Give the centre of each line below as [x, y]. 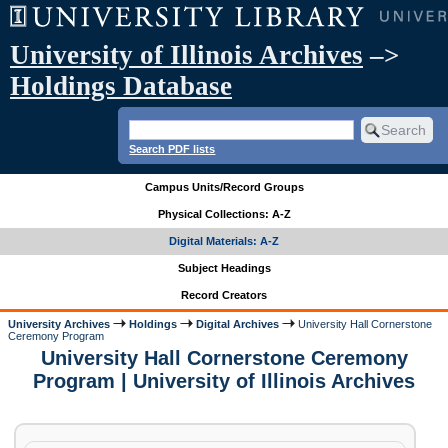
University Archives [59, 323]
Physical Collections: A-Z [224, 214]
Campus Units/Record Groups [224, 187]
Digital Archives [238, 323]
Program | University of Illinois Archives [224, 381]
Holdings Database [121, 86]
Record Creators [224, 295]
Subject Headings [224, 268]
